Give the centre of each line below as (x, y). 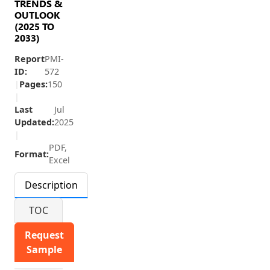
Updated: (34, 122)
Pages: (33, 84)
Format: (32, 154)
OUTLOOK (37, 15)
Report (30, 59)
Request (44, 235)
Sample (44, 250)
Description (51, 185)
